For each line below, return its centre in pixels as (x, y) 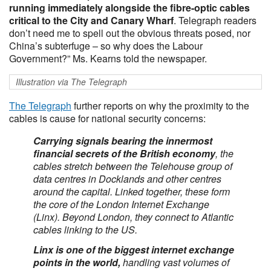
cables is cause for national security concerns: (107, 118)
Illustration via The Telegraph (71, 82)
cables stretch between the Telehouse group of (133, 166)
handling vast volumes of (176, 262)
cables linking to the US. (85, 230)
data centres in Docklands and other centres (127, 179)
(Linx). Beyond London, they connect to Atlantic (133, 217)
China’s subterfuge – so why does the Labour (106, 46)
